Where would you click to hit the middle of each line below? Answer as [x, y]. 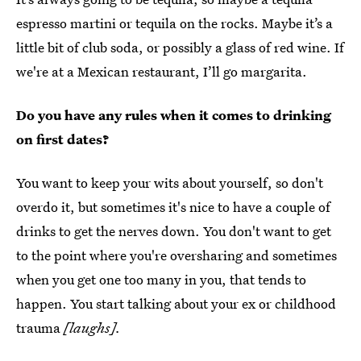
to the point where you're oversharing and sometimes [176, 255]
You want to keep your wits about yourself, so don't [170, 182]
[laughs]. [92, 327]
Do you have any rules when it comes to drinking [174, 114]
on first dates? [63, 139]
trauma [40, 327]
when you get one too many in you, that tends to [161, 279]
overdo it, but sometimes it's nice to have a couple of [173, 206]
